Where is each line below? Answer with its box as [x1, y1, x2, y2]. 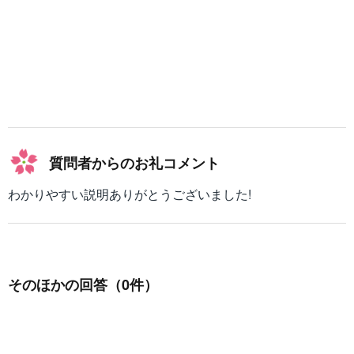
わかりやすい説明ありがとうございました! [8, 185, 251, 203]
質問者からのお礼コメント [49, 152, 220, 173]
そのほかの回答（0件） [8, 274, 158, 295]
